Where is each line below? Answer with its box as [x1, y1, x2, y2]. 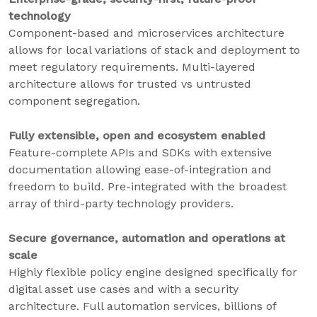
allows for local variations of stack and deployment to [8, 43, 300, 57]
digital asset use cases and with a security [8, 282, 238, 296]
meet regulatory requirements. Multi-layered [8, 60, 255, 74]
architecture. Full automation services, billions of [8, 299, 276, 313]
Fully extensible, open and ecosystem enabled [8, 129, 265, 142]
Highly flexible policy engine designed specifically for [8, 265, 297, 279]
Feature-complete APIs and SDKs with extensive [8, 146, 272, 159]
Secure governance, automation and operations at [8, 231, 285, 245]
